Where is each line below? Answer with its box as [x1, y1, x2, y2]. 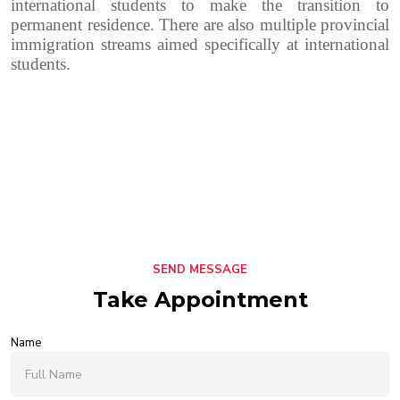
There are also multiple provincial [159, 15, 389, 35]
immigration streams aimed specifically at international [11, 35, 389, 54]
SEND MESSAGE [153, 262, 247, 279]
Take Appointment [92, 287, 308, 313]
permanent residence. [11, 15, 159, 35]
